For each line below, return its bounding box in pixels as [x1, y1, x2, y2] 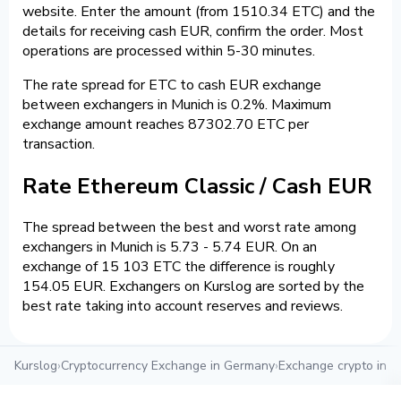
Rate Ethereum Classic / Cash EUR [22, 171, 372, 200]
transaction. [22, 133, 95, 154]
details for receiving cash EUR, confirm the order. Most [22, 21, 363, 41]
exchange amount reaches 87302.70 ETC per [22, 114, 309, 134]
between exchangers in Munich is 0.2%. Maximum [22, 94, 331, 115]
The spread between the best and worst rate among [22, 218, 356, 238]
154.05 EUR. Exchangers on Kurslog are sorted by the [22, 277, 364, 297]
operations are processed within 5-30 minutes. [22, 40, 315, 61]
